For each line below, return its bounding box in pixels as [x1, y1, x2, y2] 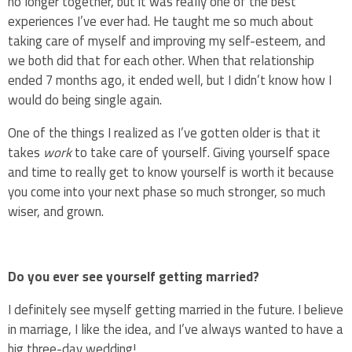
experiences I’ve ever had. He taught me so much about [8, 8, 313, 34]
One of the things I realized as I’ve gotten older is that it [8, 119, 321, 145]
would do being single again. [8, 86, 165, 112]
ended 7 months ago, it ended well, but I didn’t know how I [8, 67, 332, 93]
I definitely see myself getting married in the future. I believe [8, 297, 343, 323]
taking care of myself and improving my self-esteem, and [8, 27, 325, 53]
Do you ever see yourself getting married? [8, 264, 259, 290]
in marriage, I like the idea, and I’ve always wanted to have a [8, 317, 343, 343]
